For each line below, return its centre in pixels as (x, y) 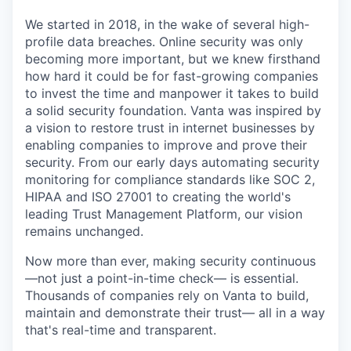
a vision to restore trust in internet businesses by (170, 128)
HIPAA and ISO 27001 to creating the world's (158, 197)
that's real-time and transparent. (121, 330)
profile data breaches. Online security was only (164, 42)
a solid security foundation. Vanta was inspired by (173, 111)
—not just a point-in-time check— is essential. (162, 279)
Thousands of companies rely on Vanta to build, (167, 296)
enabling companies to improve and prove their (166, 145)
